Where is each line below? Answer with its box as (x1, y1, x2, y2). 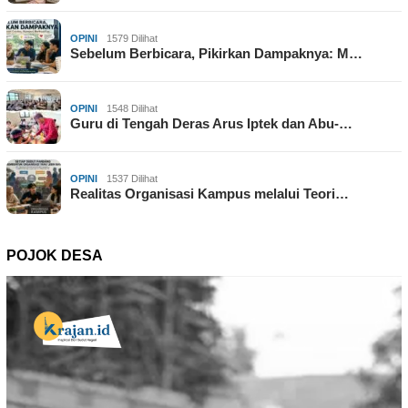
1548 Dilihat (107, 103, 158, 115)
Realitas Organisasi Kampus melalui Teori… (70, 186, 349, 202)
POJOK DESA (6, 248, 103, 264)
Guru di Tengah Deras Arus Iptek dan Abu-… (70, 116, 352, 132)
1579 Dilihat (107, 33, 158, 45)
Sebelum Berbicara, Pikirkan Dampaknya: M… (70, 46, 362, 62)
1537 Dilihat (107, 173, 158, 185)
